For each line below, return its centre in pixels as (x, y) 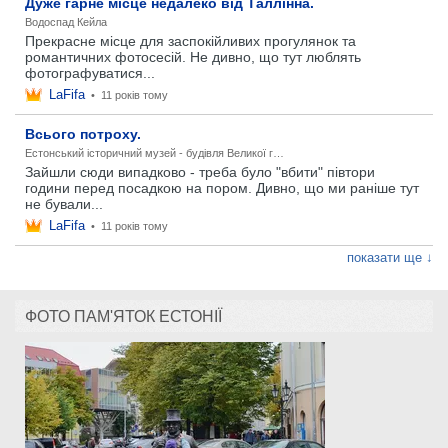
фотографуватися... (90, 73)
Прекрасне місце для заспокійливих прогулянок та (190, 41)
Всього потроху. (83, 134)
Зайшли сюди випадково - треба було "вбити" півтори (200, 172)
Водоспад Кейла (66, 22)
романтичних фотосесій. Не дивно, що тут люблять (193, 57)
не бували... (64, 204)
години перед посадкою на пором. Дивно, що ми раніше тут (222, 188)
